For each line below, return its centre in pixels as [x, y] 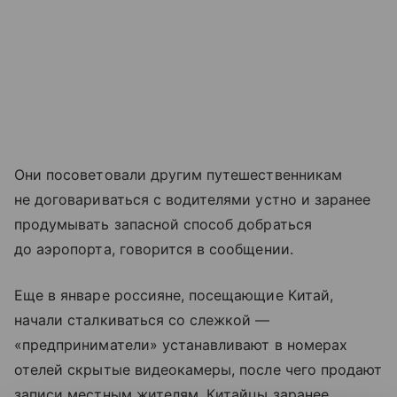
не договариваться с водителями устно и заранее [193, 200]
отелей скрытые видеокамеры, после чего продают [198, 370]
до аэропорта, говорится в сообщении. [154, 249]
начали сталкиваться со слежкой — [142, 320]
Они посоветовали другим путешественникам [178, 175]
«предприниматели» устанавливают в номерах [181, 345]
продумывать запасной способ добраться [163, 225]
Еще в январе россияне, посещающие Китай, [174, 296]
